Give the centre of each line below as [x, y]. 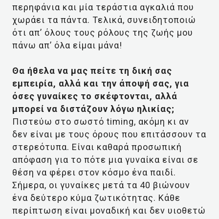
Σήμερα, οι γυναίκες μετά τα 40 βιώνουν [101, 185]
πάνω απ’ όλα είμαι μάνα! [67, 45]
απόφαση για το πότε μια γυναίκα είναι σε [105, 160]
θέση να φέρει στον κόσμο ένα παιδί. [94, 172]
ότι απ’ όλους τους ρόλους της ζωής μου [103, 33]
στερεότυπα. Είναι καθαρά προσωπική [97, 147]
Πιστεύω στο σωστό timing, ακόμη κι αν [101, 121]
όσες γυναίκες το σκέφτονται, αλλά [95, 96]
